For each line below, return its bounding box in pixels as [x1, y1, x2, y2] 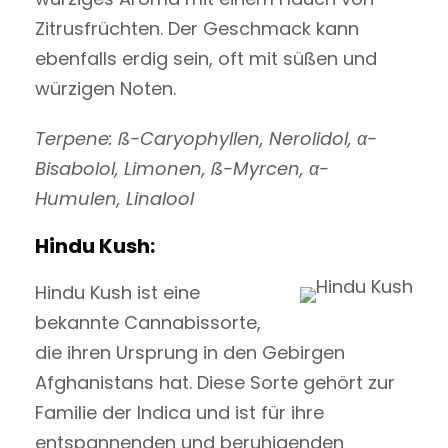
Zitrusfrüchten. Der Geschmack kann [35, 15, 359, 41]
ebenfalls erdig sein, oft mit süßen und [35, 45, 377, 71]
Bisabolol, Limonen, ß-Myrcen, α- [35, 155, 329, 181]
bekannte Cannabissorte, [35, 309, 261, 335]
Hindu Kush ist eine [35, 279, 200, 305]
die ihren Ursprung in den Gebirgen [35, 339, 345, 365]
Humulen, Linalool [35, 185, 194, 211]
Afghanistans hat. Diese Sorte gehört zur [35, 369, 395, 395]
